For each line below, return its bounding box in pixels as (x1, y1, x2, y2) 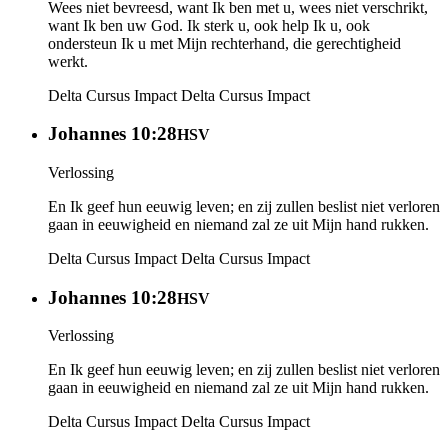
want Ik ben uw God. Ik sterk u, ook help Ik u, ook (48, 16, 370, 34)
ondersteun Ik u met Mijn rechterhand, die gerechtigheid (48, 34, 401, 52)
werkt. (48, 52, 88, 70)
